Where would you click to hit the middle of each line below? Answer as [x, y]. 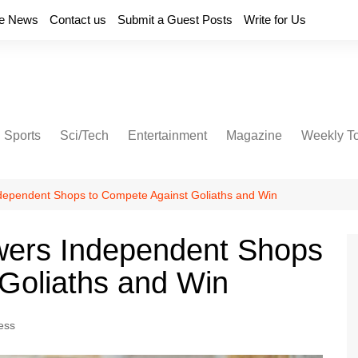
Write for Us [275, 20]
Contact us [78, 20]
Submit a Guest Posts [175, 20]
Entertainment [167, 135]
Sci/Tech [84, 135]
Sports [22, 135]
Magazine [254, 135]
